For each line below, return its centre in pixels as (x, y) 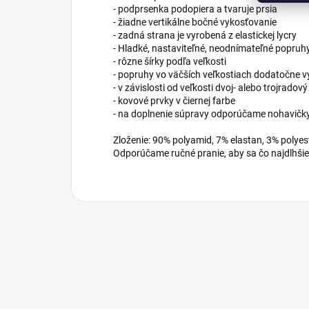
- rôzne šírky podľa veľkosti (170, 61)
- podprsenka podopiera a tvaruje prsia (195, 9)
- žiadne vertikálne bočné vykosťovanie (195, 22)
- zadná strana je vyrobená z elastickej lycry (205, 35)
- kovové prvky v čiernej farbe (174, 101)
